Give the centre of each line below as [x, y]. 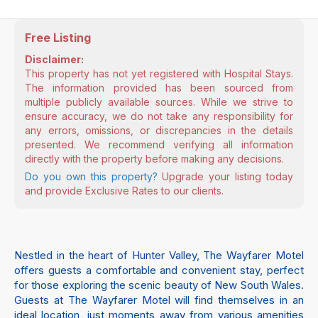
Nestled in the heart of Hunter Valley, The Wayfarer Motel [159, 255]
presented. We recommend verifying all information [159, 144]
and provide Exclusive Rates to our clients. [124, 191]
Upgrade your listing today [225, 176]
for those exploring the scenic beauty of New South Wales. [159, 285]
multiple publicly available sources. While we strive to [159, 102]
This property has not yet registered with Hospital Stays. [159, 73]
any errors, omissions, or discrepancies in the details [159, 130]
